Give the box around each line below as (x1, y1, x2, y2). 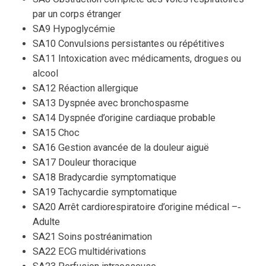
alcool (33, 68, 58, 80)
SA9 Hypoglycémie (33, 23, 115, 35)
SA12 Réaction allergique (33, 83, 138, 94)
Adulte (33, 216, 60, 228)
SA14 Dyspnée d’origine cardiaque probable (33, 112, 216, 124)
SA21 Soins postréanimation (33, 231, 152, 243)
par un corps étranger (33, 8, 121, 20)
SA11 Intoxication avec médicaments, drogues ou (33, 53, 241, 65)
